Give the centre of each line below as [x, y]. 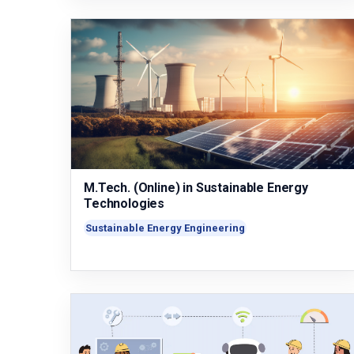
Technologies [124, 203]
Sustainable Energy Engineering [165, 228]
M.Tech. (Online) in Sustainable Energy [196, 188]
